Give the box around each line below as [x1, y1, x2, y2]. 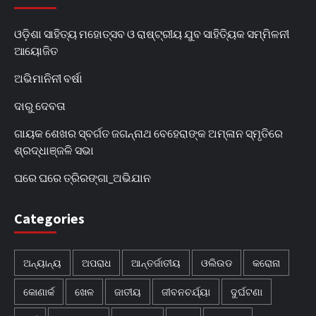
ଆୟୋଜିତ [14, 43, 58, 57]
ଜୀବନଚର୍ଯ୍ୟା [162, 285, 210, 298]
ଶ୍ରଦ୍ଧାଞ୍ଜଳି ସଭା [14, 142, 94, 157]
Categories [14, 209, 85, 227]
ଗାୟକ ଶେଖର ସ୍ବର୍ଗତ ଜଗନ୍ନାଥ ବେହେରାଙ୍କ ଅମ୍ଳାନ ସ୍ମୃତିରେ [14, 126, 283, 140]
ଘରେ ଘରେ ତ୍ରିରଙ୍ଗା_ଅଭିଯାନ [14, 170, 151, 184]
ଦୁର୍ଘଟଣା [231, 285, 262, 298]
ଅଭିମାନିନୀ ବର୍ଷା [14, 71, 83, 85]
